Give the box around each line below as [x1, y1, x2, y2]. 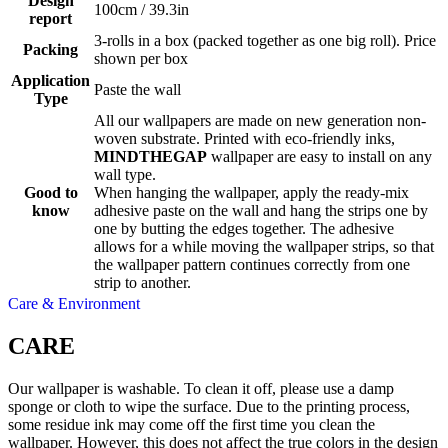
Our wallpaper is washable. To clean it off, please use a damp [8, 379, 394, 397]
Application [11, 72, 90, 89]
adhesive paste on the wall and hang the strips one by [94, 202, 428, 219]
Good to [23, 184, 78, 201]
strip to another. [94, 274, 191, 291]
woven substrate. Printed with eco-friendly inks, [94, 130, 395, 147]
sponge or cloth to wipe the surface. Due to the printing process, [8, 397, 410, 415]
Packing [23, 41, 78, 58]
